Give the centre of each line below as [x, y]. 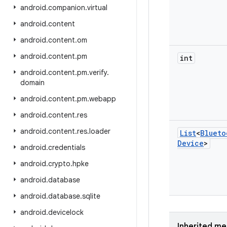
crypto [59, 164]
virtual [97, 8]
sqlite [91, 196]
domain [32, 83]
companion [67, 8]
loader [100, 131]
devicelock [66, 212]
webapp [103, 99]
